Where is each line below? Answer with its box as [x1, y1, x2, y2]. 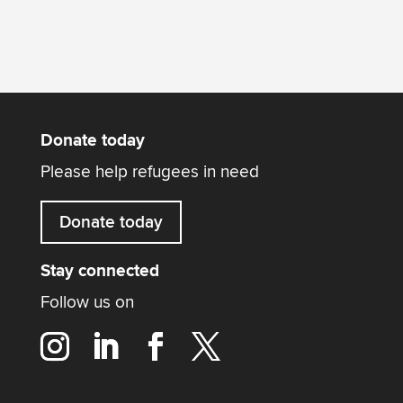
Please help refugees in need [40, 161, 259, 184]
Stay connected [40, 259, 159, 282]
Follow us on [40, 291, 134, 313]
